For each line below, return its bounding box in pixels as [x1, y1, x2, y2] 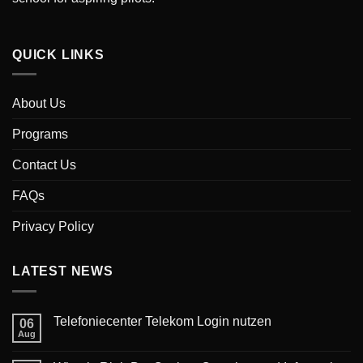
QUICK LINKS [12, 47, 105, 62]
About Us [12, 96, 66, 111]
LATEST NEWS [12, 264, 113, 279]
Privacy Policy [12, 220, 94, 234]
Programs [12, 127, 68, 142]
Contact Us [12, 158, 76, 173]
